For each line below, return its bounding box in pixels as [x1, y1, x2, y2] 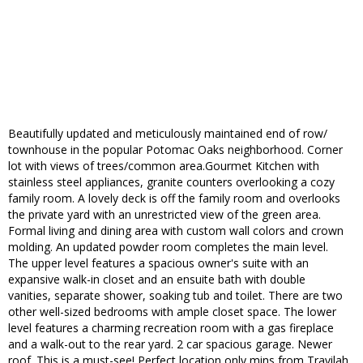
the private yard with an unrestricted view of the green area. [8, 207, 321, 223]
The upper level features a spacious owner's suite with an [8, 255, 309, 271]
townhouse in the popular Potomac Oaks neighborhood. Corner [8, 142, 343, 158]
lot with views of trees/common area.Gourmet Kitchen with [8, 158, 319, 174]
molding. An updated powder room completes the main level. [8, 239, 328, 255]
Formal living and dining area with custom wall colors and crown [8, 223, 344, 239]
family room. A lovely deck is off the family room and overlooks [8, 190, 340, 207]
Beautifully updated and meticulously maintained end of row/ [8, 126, 327, 142]
